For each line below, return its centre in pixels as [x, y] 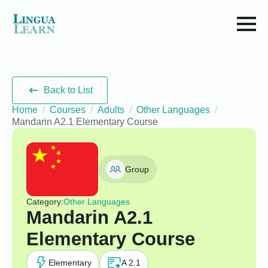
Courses [68, 110]
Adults [111, 110]
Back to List [68, 90]
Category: [45, 202]
